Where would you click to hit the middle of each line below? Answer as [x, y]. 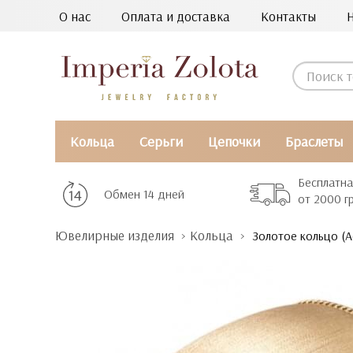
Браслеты [314, 141]
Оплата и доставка [176, 16]
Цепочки [234, 141]
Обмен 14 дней [144, 194]
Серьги [161, 141]
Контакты [288, 16]
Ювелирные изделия [115, 235]
